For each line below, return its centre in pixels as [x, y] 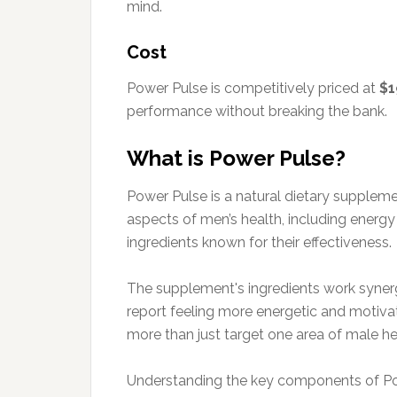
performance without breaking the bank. [257, 111]
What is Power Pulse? [236, 158]
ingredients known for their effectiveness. [259, 242]
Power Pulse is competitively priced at [253, 88]
